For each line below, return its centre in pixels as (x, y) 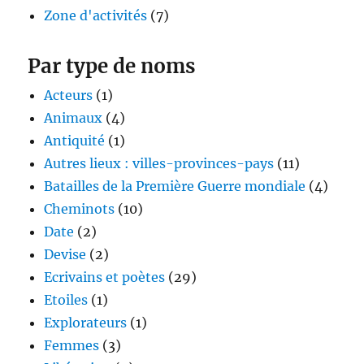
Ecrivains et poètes (105, 277)
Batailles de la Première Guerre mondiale (175, 186)
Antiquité (75, 141)
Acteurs (69, 95)
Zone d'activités (96, 16)
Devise (65, 255)
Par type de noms (112, 67)
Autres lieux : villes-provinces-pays (159, 164)
